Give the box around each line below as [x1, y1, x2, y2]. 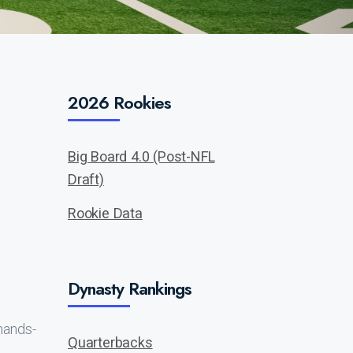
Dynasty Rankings [68, 276, 191, 301]
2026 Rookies [68, 90, 171, 115]
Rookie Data [68, 205, 143, 221]
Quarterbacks [68, 334, 153, 351]
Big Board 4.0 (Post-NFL [68, 148, 215, 165]
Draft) [68, 171, 104, 188]
